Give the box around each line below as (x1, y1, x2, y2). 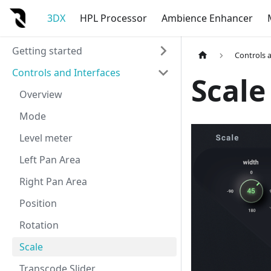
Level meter (19, 131, 73, 145)
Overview (19, 88, 62, 101)
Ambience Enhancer (161, 11, 253, 25)
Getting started (12, 44, 82, 57)
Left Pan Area (19, 153, 80, 166)
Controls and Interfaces (12, 66, 120, 79)
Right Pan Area (19, 175, 87, 188)
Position (19, 197, 57, 210)
